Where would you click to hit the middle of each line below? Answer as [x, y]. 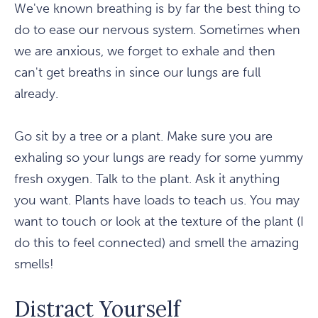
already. [36, 94]
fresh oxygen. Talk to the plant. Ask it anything [147, 179]
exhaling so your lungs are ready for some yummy [159, 158]
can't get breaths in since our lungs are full [137, 73]
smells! [34, 264]
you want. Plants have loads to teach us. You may [157, 201]
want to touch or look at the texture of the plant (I [159, 222]
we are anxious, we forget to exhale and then [145, 51]
